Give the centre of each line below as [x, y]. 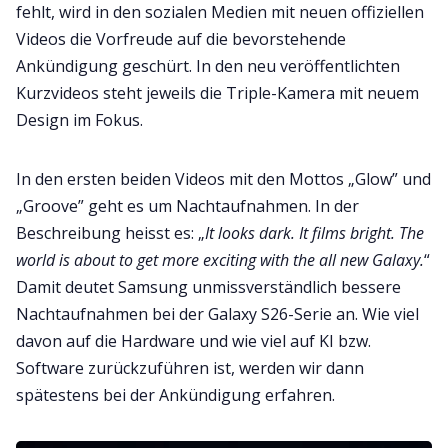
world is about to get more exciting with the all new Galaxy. [220, 259]
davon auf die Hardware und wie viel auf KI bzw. [193, 340]
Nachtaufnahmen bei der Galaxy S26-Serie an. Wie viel [217, 313]
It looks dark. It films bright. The [314, 232]
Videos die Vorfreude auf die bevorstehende [181, 38]
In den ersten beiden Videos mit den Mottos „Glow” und [223, 178]
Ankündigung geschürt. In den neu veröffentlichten [208, 65]
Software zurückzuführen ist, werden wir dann [190, 367]
